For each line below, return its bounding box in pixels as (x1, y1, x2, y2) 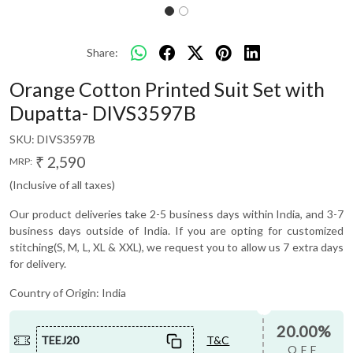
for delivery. (9, 256, 66, 270)
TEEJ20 (41, 333, 80, 347)
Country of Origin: (9, 285, 102, 299)
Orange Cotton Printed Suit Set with (9, 76, 325, 101)
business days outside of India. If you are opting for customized (9, 223, 344, 237)
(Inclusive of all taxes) (9, 177, 115, 191)
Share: (87, 46, 118, 60)
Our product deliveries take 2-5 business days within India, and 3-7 (9, 206, 344, 221)
